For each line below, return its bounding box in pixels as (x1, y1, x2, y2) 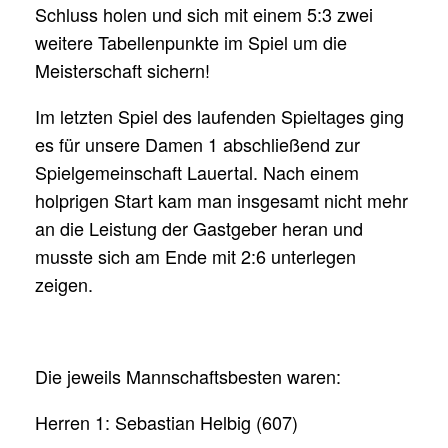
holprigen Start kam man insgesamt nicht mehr (35, 186, 408, 213)
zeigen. (35, 270, 93, 297)
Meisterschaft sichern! (35, 56, 210, 83)
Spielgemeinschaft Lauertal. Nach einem (35, 158, 359, 185)
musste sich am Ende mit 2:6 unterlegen (35, 242, 356, 269)
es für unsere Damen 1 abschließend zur (35, 130, 360, 157)
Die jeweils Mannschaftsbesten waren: (35, 362, 341, 389)
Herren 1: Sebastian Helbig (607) (35, 408, 298, 435)
